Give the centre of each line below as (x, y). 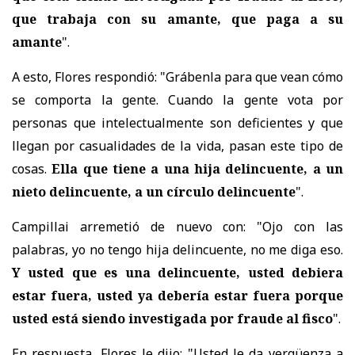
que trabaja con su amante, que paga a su (177, 19)
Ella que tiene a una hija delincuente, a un (198, 168)
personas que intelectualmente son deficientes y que (177, 122)
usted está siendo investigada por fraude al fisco (172, 318)
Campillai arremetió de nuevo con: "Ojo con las (177, 226)
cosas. (32, 168)
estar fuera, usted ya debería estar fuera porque (177, 295)
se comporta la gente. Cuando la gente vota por (177, 99)
